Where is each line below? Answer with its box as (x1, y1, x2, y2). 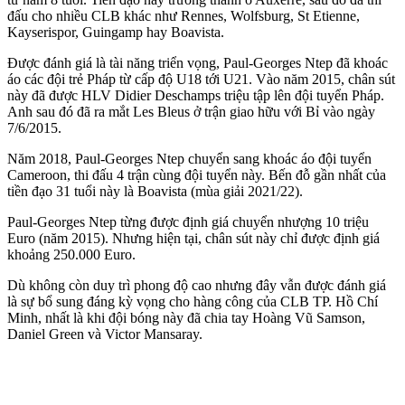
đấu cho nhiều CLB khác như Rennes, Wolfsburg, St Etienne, (7, 7, 360, 24)
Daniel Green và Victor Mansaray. (7, 325, 202, 342)
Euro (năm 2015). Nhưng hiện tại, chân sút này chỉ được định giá (7, 230, 380, 246)
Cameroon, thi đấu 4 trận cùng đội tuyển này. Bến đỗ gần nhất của (7, 166, 386, 183)
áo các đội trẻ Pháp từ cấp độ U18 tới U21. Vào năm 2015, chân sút (7, 71, 395, 87)
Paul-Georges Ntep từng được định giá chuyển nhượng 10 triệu (7, 213, 369, 230)
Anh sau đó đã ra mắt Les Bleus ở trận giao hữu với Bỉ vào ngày (7, 103, 375, 119)
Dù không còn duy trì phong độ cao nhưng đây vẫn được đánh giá (7, 277, 386, 293)
